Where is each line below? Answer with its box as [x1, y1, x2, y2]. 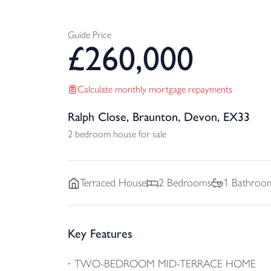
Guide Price [68, 29, 111, 41]
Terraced [80, 176, 116, 189]
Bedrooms [164, 176, 211, 189]
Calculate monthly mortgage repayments [77, 83, 232, 95]
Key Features [68, 226, 132, 241]
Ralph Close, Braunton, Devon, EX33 [68, 109, 250, 124]
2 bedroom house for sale [68, 128, 166, 140]
